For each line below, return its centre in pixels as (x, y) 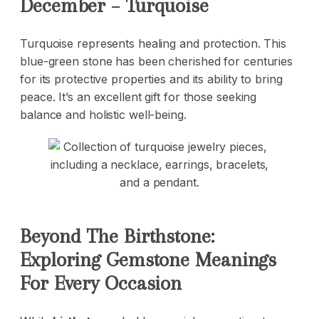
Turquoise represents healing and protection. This (153, 44)
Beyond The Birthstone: (117, 236)
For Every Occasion (101, 283)
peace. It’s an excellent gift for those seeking (138, 97)
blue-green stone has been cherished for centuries (157, 62)
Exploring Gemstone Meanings (148, 260)
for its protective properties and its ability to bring (151, 79)
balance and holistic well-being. (103, 115)
